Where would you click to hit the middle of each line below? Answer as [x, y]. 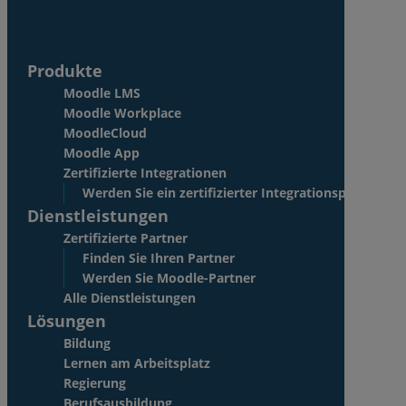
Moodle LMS [102, 92]
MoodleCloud [105, 132]
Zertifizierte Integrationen [145, 172]
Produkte [65, 70]
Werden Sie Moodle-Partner [169, 277]
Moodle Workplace [122, 112]
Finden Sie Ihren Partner [159, 257]
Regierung [95, 382]
